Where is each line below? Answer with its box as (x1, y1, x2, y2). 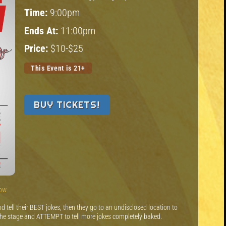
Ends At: (24, 25, 61, 37)
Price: (24, 43, 50, 55)
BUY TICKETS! (34, 98, 100, 110)
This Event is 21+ (31, 64, 85, 72)
